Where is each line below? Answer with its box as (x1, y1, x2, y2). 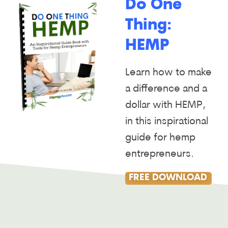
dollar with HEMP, (125, 100, 206, 110)
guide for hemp (125, 132, 195, 143)
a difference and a (125, 83, 207, 94)
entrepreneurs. (125, 149, 194, 159)
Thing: (125, 17, 172, 34)
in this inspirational (125, 116, 208, 127)
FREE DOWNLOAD (128, 173, 207, 183)
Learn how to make (125, 67, 212, 78)
